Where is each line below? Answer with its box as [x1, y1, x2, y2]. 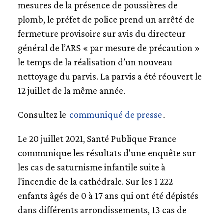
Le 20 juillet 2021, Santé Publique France [17, 133, 176, 144]
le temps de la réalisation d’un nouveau [17, 56, 172, 67]
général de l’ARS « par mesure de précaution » [17, 42, 200, 53]
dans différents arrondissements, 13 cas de [17, 204, 187, 215]
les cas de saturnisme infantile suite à [17, 161, 165, 172]
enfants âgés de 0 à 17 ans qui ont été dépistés [17, 190, 198, 201]
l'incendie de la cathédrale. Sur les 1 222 [17, 175, 173, 187]
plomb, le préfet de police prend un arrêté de [17, 13, 194, 25]
